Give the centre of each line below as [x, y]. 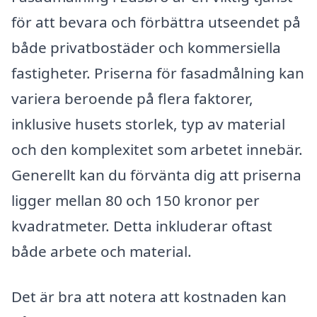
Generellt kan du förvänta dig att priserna [156, 174]
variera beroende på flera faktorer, [132, 98]
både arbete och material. [102, 251]
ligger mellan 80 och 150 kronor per [136, 200]
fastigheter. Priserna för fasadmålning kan [158, 73]
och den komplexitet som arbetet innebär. [157, 149]
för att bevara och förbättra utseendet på [156, 22]
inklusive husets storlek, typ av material [148, 123]
